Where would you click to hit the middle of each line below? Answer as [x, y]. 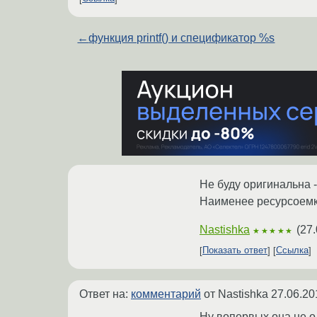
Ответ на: [105, 294]
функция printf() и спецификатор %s [182, 38]
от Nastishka [236, 294]
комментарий [166, 294]
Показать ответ [235, 250]
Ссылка [292, 250]
